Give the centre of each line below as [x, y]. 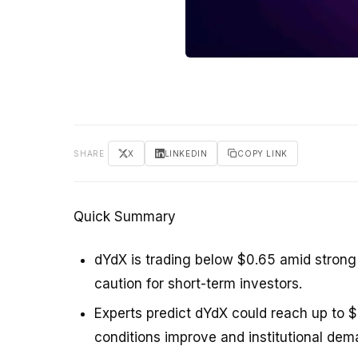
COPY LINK [263, 153]
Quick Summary [125, 216]
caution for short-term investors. [198, 283]
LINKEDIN [186, 153]
